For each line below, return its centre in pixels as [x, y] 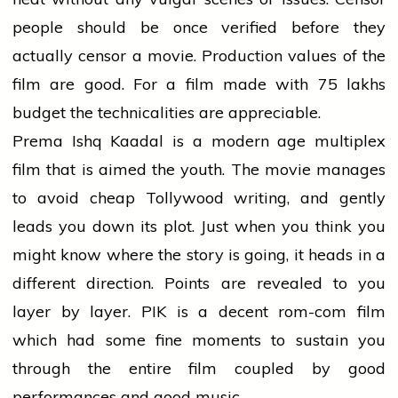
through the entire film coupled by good [199, 369]
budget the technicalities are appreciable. [167, 113]
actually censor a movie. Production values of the [199, 56]
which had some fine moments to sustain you [199, 340]
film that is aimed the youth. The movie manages [199, 170]
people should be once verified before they [199, 28]
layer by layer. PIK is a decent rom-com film [199, 312]
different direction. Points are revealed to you [199, 283]
